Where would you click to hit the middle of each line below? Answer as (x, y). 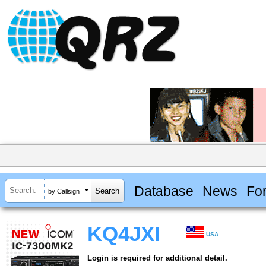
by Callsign (64, 191)
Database (164, 191)
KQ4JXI (124, 234)
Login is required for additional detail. (157, 258)
